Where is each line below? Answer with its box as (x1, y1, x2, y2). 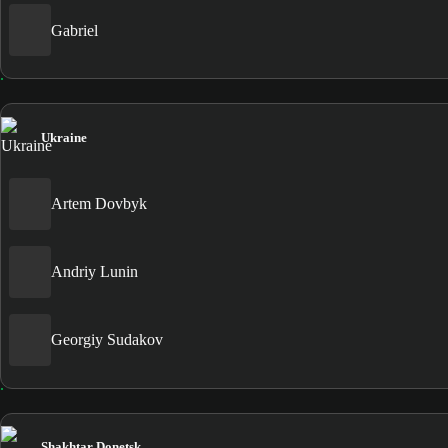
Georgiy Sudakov (51, 331, 163, 349)
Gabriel (51, 21, 98, 39)
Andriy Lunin (51, 263, 138, 281)
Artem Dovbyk (51, 195, 147, 213)
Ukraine (41, 129, 87, 145)
